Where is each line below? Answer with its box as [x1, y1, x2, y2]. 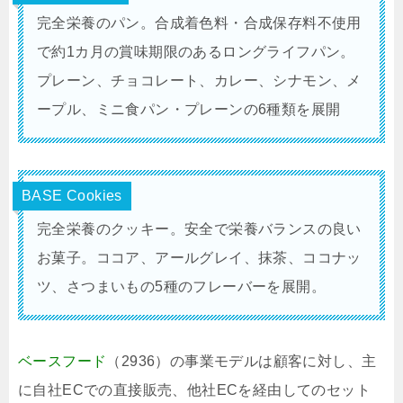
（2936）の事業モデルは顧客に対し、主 [106, 353, 377, 369]
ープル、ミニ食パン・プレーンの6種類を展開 [37, 101, 341, 117]
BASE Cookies [22, 187, 122, 203]
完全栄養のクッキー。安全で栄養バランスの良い [37, 220, 362, 237]
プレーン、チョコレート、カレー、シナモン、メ [37, 72, 362, 88]
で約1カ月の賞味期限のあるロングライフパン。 [37, 43, 355, 59]
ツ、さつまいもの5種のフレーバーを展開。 [37, 278, 326, 294]
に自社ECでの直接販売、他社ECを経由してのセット [18, 381, 371, 398]
